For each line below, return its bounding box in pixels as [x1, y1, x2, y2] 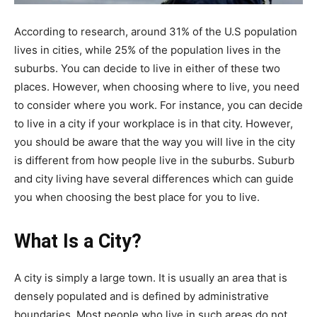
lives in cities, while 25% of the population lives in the [14, 43, 281, 57]
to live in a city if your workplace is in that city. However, [14, 117, 293, 130]
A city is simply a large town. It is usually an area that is [14, 271, 287, 284]
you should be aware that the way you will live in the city [14, 135, 295, 149]
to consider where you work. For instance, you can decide [14, 98, 303, 112]
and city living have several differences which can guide [14, 172, 294, 185]
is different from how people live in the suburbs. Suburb [14, 154, 294, 167]
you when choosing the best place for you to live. [14, 190, 260, 204]
